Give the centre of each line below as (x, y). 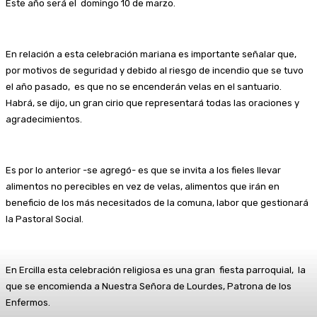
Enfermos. (28, 302)
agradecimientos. (44, 119)
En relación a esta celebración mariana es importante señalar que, (151, 54)
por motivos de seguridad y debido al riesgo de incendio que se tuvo (156, 70)
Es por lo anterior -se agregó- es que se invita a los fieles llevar (145, 170)
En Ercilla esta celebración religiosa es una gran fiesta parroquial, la (156, 270)
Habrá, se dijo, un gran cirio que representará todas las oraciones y (152, 103)
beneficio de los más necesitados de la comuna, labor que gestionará (157, 202)
